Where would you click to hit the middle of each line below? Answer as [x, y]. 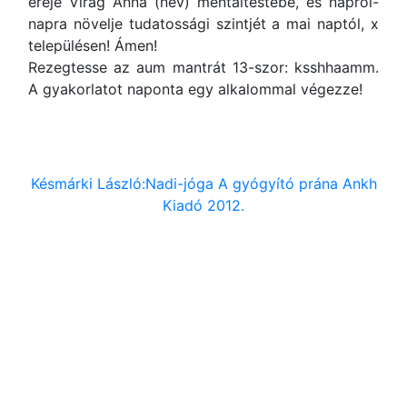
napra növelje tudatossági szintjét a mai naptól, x [203, 24]
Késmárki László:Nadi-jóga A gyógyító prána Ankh [203, 184]
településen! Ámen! [93, 45]
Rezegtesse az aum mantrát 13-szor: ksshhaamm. [203, 67]
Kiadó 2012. [203, 205]
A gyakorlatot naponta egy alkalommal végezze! [195, 89]
